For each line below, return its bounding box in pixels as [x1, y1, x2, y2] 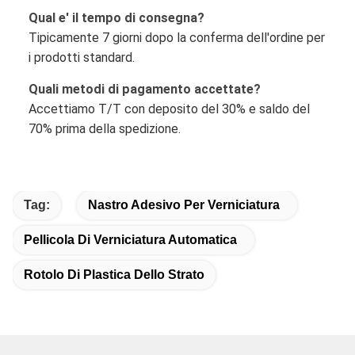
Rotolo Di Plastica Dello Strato [24, 267, 204, 281]
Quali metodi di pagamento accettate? [29, 81, 261, 97]
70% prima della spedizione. [29, 120, 181, 136]
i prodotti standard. [29, 49, 135, 65]
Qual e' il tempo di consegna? [29, 10, 204, 25]
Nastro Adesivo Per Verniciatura [88, 197, 280, 212]
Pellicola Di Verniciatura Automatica [24, 232, 237, 246]
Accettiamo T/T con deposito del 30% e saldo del [29, 101, 310, 116]
